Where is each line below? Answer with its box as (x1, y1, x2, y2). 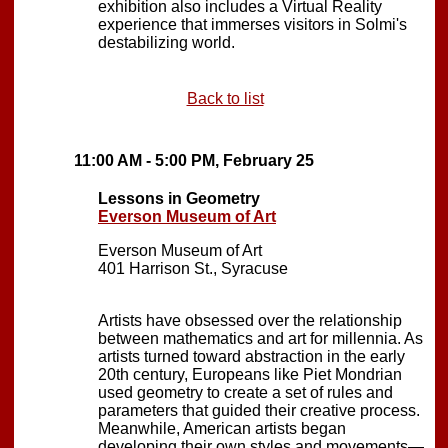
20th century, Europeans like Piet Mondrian (98, 365, 402, 383)
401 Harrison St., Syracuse (98, 259, 288, 277)
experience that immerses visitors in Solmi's (98, 15, 407, 33)
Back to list (186, 89, 264, 107)
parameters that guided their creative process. (98, 401, 420, 419)
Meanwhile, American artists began (98, 419, 346, 437)
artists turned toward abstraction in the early (98, 347, 405, 365)
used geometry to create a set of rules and (98, 383, 393, 401)
